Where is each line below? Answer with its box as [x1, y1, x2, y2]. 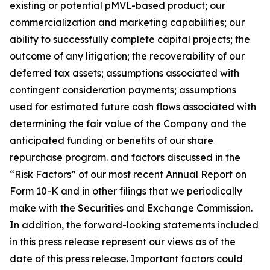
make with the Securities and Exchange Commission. [10, 202, 253, 214]
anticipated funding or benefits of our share [10, 134, 213, 146]
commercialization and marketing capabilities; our [10, 16, 245, 28]
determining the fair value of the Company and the [10, 118, 246, 130]
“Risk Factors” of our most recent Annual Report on [10, 168, 246, 180]
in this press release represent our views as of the [10, 236, 236, 248]
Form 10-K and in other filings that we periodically [10, 185, 242, 197]
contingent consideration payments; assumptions [10, 84, 236, 96]
